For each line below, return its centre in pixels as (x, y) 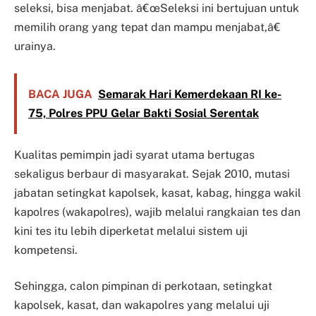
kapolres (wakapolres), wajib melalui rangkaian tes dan (157, 212)
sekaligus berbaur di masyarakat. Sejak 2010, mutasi (152, 174)
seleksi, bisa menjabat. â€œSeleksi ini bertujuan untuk (157, 8)
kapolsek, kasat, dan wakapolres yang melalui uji (142, 305)
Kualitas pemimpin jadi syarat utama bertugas (134, 154)
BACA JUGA (60, 94)
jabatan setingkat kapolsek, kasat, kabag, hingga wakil (158, 193)
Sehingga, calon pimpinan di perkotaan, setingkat (143, 286)
